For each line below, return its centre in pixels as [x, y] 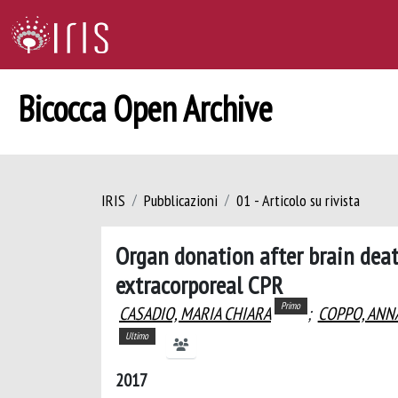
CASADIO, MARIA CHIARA [195, 314]
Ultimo [137, 335]
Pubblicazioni [181, 200]
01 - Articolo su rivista [298, 200]
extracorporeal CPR [199, 285]
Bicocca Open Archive [145, 108]
